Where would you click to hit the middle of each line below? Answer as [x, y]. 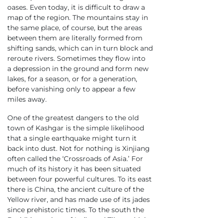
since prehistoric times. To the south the [76, 209]
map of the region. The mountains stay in [78, 18]
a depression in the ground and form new [78, 69]
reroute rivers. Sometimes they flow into [76, 59]
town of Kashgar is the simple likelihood [76, 128]
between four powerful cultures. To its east [80, 179]
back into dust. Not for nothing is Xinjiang [79, 148]
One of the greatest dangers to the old [73, 118]
